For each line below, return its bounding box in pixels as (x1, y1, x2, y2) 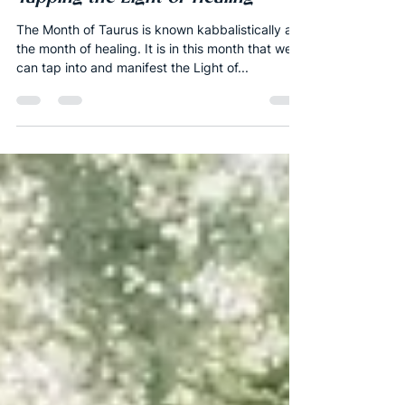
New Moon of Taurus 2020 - (16, 3, 251, 24)
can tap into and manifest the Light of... (16, 102, 249, 118)
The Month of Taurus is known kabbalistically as (16, 64, 298, 80)
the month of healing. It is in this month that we (16, 83, 292, 99)
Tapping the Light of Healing (16, 30, 253, 51)
